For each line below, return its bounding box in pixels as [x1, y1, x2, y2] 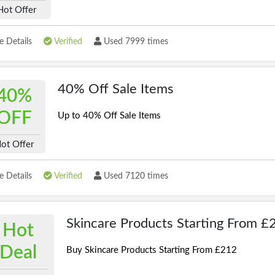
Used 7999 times [101, 37, 168, 46]
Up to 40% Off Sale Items [58, 111, 161, 120]
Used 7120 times [101, 172, 168, 180]
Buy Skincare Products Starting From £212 [66, 246, 238, 255]
